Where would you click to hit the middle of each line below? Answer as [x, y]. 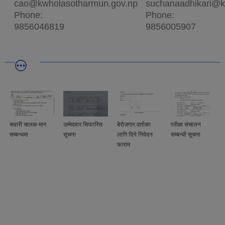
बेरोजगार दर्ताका [134, 125]
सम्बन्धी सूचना [186, 135]
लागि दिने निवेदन [135, 135]
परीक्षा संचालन [186, 125]
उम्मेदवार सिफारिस [83, 125]
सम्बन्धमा [19, 135]
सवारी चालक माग [28, 125]
